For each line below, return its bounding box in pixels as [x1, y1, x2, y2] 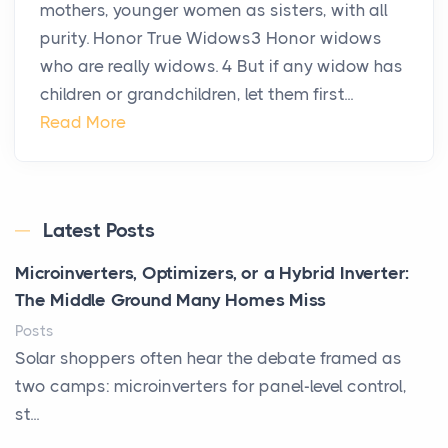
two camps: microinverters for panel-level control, [15, 376, 407, 397]
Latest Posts [43, 219, 155, 243]
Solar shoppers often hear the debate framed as [15, 348, 402, 369]
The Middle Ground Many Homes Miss [15, 290, 326, 311]
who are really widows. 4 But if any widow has [40, 56, 403, 77]
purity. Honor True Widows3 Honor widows [40, 28, 382, 49]
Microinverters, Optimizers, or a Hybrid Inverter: [15, 263, 410, 284]
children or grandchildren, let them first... [40, 84, 353, 105]
